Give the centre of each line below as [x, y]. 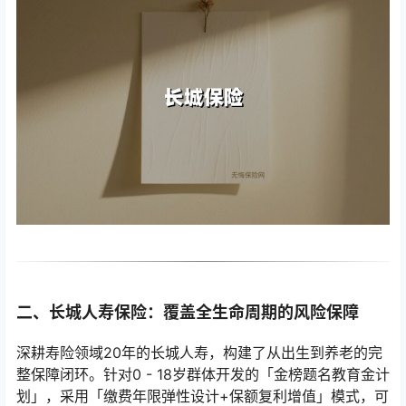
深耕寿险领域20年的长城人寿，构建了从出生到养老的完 [199, 352]
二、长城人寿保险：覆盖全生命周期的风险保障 [188, 312]
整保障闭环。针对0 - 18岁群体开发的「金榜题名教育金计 [203, 374]
